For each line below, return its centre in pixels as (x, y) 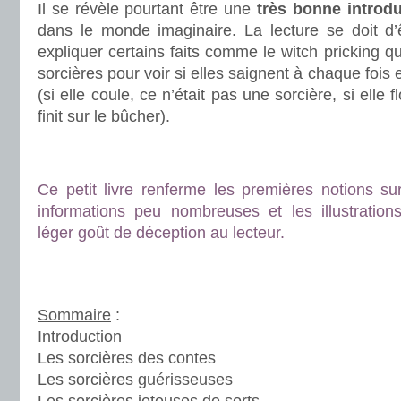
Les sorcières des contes (127, 358)
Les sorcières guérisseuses (135, 380)
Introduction (80, 337)
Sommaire (74, 315)
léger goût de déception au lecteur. (161, 233)
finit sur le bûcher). (104, 116)
